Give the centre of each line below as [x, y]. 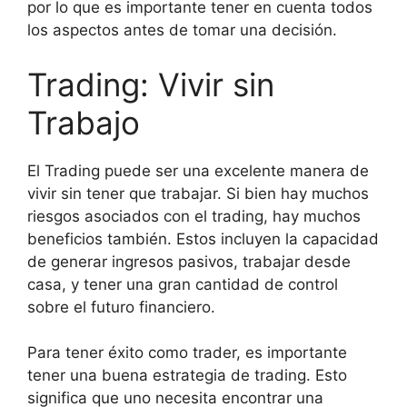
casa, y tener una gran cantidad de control [183, 284]
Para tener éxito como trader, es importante [187, 352]
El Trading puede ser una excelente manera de [198, 170]
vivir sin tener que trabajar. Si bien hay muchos [198, 193]
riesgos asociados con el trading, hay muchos [194, 216]
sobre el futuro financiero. [121, 307]
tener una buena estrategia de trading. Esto [187, 375]
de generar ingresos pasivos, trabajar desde [189, 261]
